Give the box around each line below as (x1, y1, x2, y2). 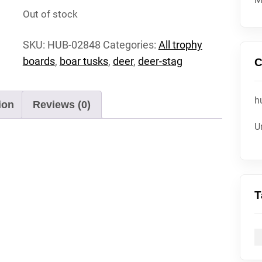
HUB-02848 (47, 38, 101, 51)
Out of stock (22, 9, 78, 20)
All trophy (158, 38, 202, 51)
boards (22, 54, 55, 67)
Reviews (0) (33, 98, 91, 111)
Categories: (102, 38, 158, 51)
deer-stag (137, 54, 182, 67)
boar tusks (59, 54, 108, 67)
